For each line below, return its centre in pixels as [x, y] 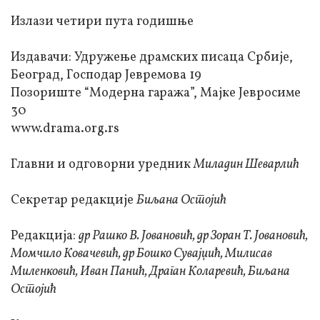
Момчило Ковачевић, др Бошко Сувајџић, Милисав [141, 254]
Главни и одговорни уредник [102, 165]
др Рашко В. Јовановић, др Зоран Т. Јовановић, [193, 236]
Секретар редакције [74, 201]
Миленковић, [45, 272]
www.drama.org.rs [65, 129]
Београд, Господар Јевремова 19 [106, 76]
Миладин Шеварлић [246, 165]
